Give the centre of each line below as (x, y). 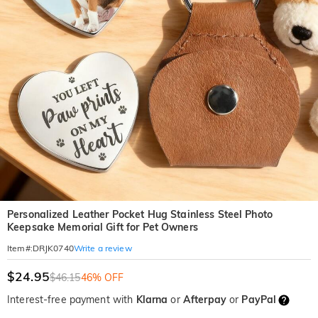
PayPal (259, 300)
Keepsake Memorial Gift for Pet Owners (103, 227)
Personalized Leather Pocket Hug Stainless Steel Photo (140, 214)
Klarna (152, 300)
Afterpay (204, 300)
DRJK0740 (53, 248)
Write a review (103, 248)
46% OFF (102, 278)
